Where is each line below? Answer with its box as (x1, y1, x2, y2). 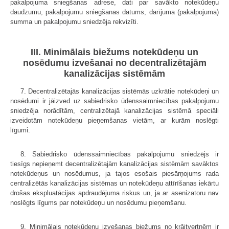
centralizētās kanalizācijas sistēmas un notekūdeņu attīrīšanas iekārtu (10, 179, 219, 188)
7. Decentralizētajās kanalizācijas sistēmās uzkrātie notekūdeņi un (20, 87, 219, 96)
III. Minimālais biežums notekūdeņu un (31, 47, 198, 58)
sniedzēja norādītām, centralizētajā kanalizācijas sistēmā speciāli (10, 107, 219, 115)
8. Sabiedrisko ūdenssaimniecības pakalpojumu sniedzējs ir (20, 150, 219, 158)
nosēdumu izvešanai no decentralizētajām (22, 58, 207, 68)
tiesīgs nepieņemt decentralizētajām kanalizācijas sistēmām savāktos (10, 160, 219, 168)
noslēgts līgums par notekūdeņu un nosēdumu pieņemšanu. (10, 199, 187, 207)
